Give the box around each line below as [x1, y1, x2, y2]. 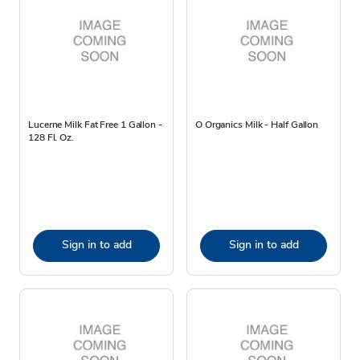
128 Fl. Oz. [28, 130, 74, 144]
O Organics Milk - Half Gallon [195, 117, 319, 131]
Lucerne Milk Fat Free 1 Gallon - [28, 117, 162, 131]
